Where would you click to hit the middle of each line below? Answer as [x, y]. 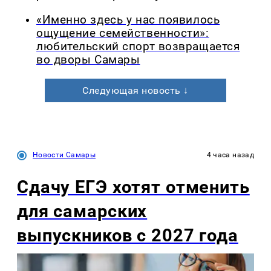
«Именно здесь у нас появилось [128, 20]
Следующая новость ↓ [135, 90]
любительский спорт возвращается [138, 46]
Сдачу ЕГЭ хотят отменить [133, 187]
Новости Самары [64, 155]
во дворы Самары [88, 60]
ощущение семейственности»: [123, 33]
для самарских [82, 211]
